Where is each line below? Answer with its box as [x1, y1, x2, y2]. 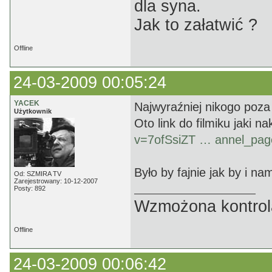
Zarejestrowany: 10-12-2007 [14, 177, 98, 185]
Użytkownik [14, 107, 52, 115]
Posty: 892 [14, 185, 46, 192]
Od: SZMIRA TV [14, 170, 61, 177]
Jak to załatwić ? [134, 16, 257, 34]
